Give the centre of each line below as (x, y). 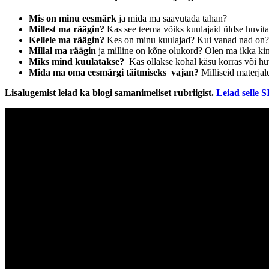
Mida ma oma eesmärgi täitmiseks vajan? (114, 73)
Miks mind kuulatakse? (78, 62)
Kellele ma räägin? (67, 40)
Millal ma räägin (62, 51)
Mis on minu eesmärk (73, 19)
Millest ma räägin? (67, 29)
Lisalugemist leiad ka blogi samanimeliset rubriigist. (110, 93)
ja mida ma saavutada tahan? (172, 19)
